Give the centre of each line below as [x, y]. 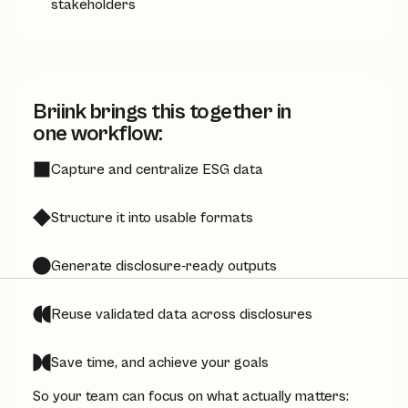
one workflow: [98, 134]
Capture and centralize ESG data [157, 169]
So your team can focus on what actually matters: [191, 396]
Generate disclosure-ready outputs [164, 266]
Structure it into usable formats [152, 218]
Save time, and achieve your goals [160, 362]
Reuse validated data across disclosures [182, 314]
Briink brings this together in [162, 112]
